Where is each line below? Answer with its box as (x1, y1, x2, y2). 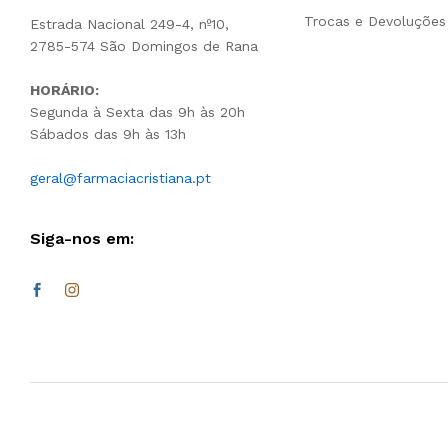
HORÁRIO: (30, 82, 99, 99)
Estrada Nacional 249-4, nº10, (30, 16, 229, 33)
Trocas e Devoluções (303, 13, 446, 30)
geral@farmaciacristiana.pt (30, 170, 211, 187)
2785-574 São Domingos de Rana (30, 38, 258, 55)
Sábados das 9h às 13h (30, 126, 186, 143)
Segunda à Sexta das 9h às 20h (30, 104, 245, 121)
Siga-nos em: (30, 229, 134, 249)
